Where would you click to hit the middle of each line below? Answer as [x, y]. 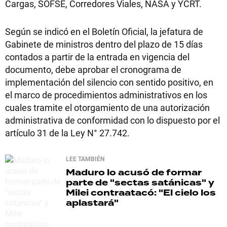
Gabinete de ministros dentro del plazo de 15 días [104, 44]
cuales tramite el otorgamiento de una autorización [107, 107]
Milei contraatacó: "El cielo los [141, 193]
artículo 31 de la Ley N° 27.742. [67, 133]
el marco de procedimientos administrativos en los [106, 95]
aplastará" [92, 203]
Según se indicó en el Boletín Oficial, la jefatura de [104, 31]
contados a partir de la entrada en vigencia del [97, 57]
